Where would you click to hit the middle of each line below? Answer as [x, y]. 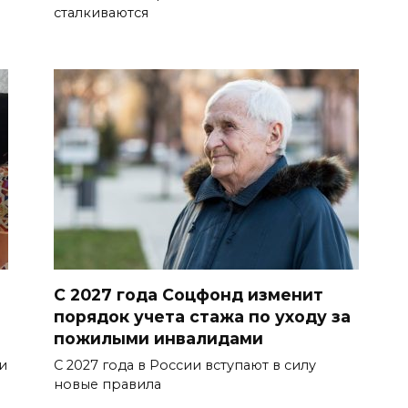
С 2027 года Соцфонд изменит [189, 295]
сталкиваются [101, 12]
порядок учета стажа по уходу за [202, 317]
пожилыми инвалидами [158, 339]
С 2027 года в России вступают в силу [185, 366]
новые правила [107, 385]
